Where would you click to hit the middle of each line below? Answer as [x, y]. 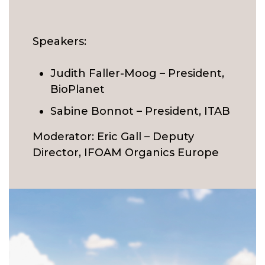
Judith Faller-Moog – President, [137, 73]
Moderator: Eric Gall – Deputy [113, 137]
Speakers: [59, 41]
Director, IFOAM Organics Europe [126, 153]
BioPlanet [77, 89]
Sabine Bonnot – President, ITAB [140, 111]
